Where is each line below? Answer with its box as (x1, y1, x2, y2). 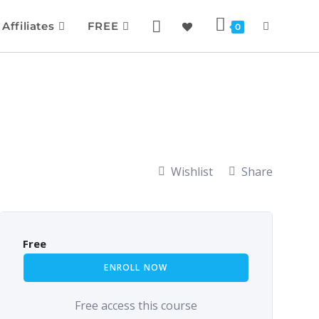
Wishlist (170, 164, 213, 180)
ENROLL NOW (104, 261, 168, 274)
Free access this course (74, 298, 197, 314)
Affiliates (2, 19, 55, 33)
